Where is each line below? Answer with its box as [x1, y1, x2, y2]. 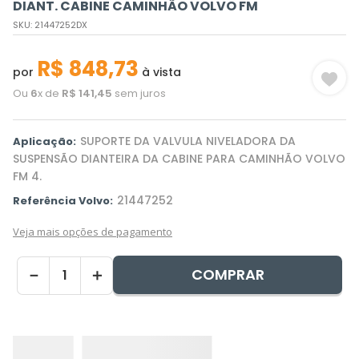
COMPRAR [191, 264, 264, 284]
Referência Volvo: [13, 193, 113, 208]
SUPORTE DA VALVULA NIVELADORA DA [80, 133, 296, 149]
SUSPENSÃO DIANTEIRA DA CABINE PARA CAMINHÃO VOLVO [13, 151, 345, 167]
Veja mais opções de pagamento [13, 224, 172, 239]
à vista [139, 64, 181, 80]
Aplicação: [13, 134, 76, 149]
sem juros [112, 86, 166, 101]
